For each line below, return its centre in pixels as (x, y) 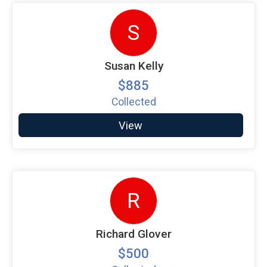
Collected (133, 102)
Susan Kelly (133, 66)
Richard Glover (133, 234)
